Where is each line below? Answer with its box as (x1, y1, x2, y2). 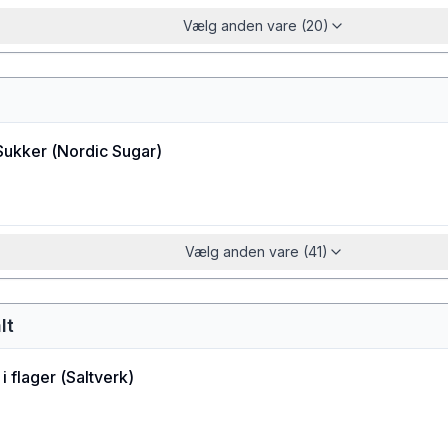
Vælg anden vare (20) (183, 17, 329, 34)
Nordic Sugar (57, 141, 156, 161)
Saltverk (66, 367, 128, 387)
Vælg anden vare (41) (184, 243, 328, 260)
